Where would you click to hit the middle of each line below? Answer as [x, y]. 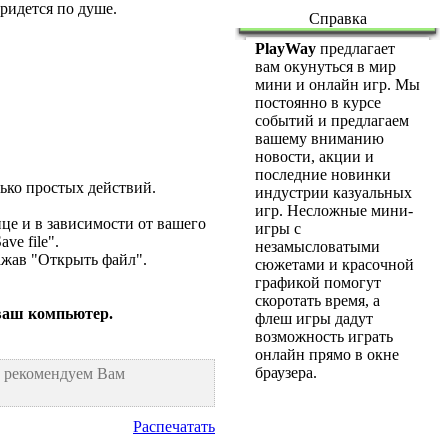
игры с [278, 228]
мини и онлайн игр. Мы [337, 84]
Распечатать [174, 426]
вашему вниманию [319, 138]
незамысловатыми [317, 246]
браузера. [286, 372]
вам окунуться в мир [325, 66]
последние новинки [323, 174]
